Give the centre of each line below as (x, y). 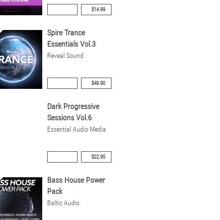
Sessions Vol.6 (69, 118)
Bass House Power (76, 180)
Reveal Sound (65, 56)
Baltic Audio (63, 203)
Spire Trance (66, 33)
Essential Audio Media (76, 129)
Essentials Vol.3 (71, 44)
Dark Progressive (73, 106)
